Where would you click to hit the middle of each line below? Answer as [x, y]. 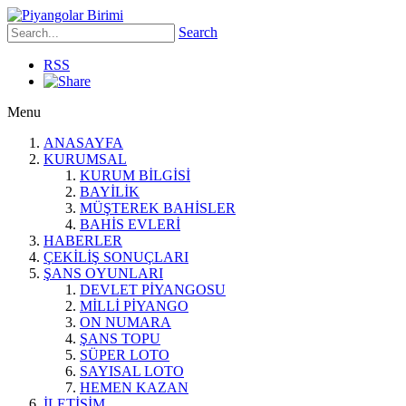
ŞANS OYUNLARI [103, 273]
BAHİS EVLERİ [130, 224]
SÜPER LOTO [125, 355]
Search [198, 32]
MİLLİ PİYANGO [134, 306]
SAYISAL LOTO [132, 371]
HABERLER [83, 241]
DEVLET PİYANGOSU [153, 290]
